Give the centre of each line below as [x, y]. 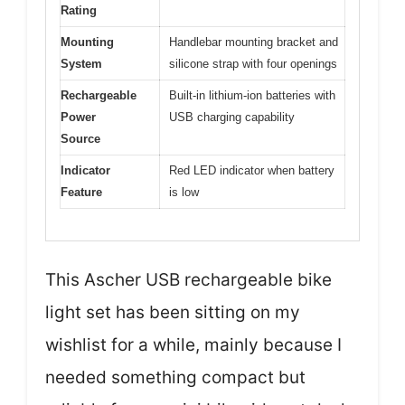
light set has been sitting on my [173, 312]
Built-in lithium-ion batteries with [252, 95]
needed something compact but [175, 377]
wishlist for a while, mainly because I [193, 344]
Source [80, 139]
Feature [81, 192]
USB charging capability [232, 117]
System [81, 64]
